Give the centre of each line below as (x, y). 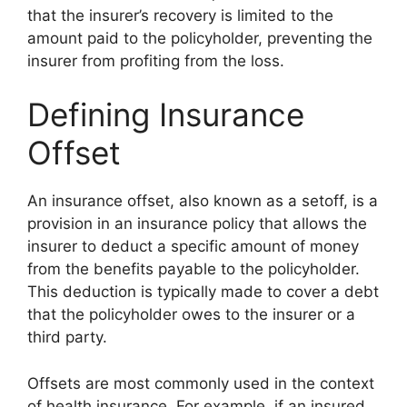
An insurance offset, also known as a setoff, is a (203, 201)
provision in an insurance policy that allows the (197, 223)
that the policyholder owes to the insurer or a (191, 314)
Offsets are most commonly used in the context (201, 383)
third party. (67, 337)
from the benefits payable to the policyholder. (194, 269)
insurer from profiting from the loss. (156, 60)
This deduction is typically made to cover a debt (203, 292)
